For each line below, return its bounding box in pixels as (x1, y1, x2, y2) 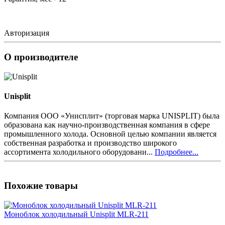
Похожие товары (4, 180, 78, 191)
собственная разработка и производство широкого (4, 139, 177, 148)
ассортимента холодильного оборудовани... (4, 148, 155, 157)
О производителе (4, 52, 78, 63)
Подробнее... (155, 148, 198, 157)
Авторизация (4, 28, 49, 37)
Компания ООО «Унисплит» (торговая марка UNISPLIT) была (4, 111, 219, 121)
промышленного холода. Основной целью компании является (4, 130, 216, 139)
